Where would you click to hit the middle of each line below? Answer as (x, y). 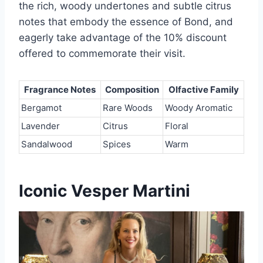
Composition (132, 89)
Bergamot (41, 107)
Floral (177, 126)
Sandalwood (47, 144)
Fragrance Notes (60, 89)
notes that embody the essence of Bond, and (126, 21)
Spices (117, 144)
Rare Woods (128, 107)
